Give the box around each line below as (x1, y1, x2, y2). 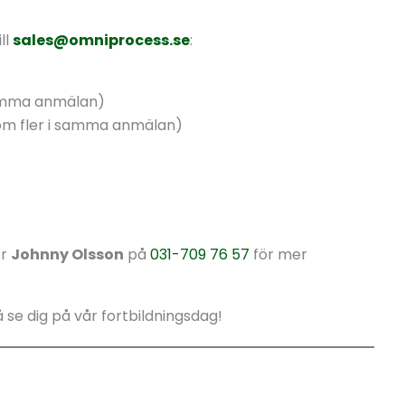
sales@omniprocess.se (13, 30, 190, 52)
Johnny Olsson (11, 244, 124, 265)
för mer (250, 244, 307, 265)
